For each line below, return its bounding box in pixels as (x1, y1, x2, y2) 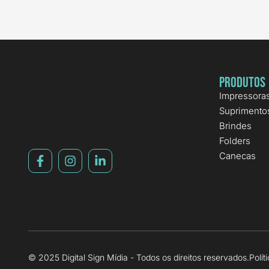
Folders (219, 135, 250, 147)
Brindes (219, 120, 252, 132)
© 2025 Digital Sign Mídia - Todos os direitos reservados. (28, 252, 249, 263)
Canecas (219, 150, 256, 162)
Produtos (219, 74, 265, 92)
